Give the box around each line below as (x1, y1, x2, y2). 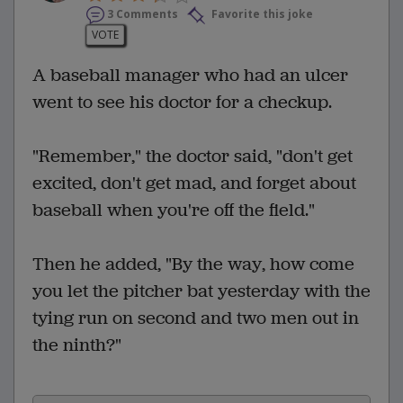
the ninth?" (32, 332, 121, 357)
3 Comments (107, 6, 178, 22)
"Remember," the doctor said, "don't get (32, 143, 353, 168)
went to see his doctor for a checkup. (32, 89, 332, 114)
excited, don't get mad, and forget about (32, 170, 356, 195)
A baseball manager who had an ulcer (32, 62, 348, 87)
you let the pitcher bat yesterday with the (32, 278, 371, 303)
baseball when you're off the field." (32, 197, 315, 222)
